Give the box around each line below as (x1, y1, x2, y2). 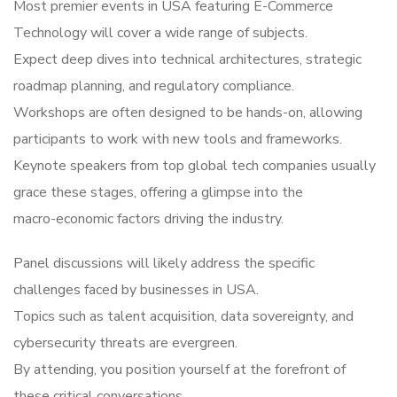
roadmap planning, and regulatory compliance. (13, 76, 294, 97)
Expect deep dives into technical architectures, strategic (13, 50, 362, 70)
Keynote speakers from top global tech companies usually (13, 156, 376, 176)
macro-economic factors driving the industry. (13, 209, 284, 230)
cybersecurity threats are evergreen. (13, 333, 237, 354)
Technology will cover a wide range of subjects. (13, 23, 307, 43)
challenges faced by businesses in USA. (13, 280, 259, 300)
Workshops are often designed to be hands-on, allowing (13, 103, 362, 123)
